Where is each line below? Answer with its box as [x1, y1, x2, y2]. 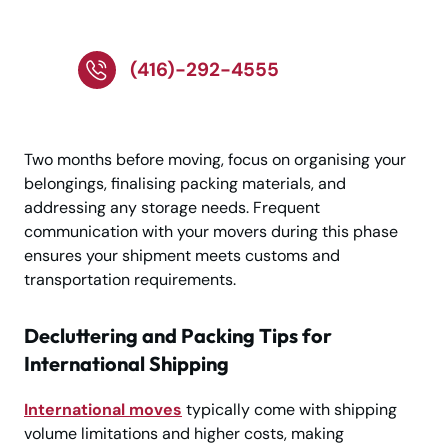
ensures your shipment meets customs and [24, 244, 340, 266]
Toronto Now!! [85, 8, 250, 40]
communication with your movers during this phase [24, 220, 398, 242]
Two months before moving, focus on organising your [24, 148, 406, 170]
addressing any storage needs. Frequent [24, 196, 320, 218]
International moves [24, 398, 182, 420]
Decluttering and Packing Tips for [24, 322, 332, 348]
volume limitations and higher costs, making [24, 422, 344, 444]
